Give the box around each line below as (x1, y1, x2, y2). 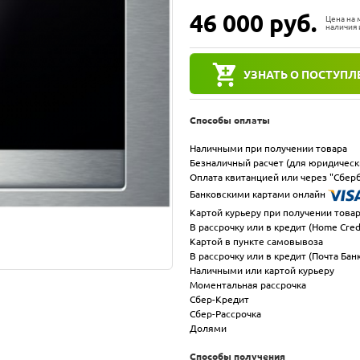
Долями (190, 322, 227, 333)
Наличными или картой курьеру (190, 264, 334, 276)
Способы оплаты (190, 114, 270, 125)
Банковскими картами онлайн (190, 188, 328, 199)
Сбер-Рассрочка (190, 308, 261, 319)
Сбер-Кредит (190, 293, 249, 305)
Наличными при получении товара (190, 142, 347, 153)
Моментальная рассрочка (190, 279, 306, 290)
